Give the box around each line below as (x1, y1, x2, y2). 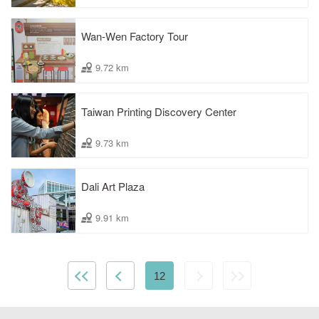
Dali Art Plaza (81, 179, 145, 194)
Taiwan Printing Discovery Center (81, 103, 236, 119)
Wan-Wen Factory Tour (81, 28, 188, 44)
